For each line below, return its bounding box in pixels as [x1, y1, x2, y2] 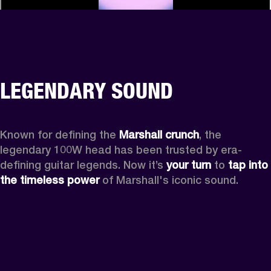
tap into [228, 158, 268, 171]
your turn [166, 158, 211, 171]
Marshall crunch [119, 128, 199, 141]
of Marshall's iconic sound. [99, 173, 238, 186]
